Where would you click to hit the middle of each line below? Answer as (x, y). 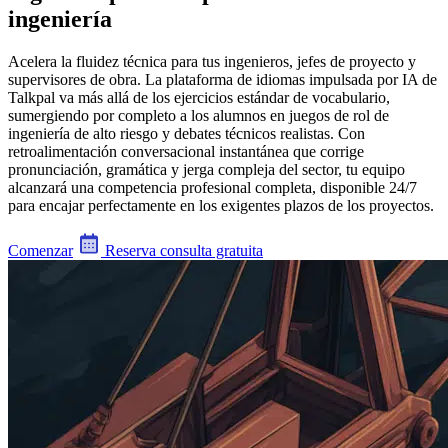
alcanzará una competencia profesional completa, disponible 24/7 (212, 187)
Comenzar (40, 250)
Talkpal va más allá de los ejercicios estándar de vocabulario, (199, 97)
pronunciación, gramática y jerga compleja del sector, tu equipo (206, 169)
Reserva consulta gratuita (182, 250)
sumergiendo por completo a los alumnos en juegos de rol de (198, 115)
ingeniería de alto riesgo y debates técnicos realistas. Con (186, 133)
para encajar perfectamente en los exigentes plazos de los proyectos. (221, 205)
